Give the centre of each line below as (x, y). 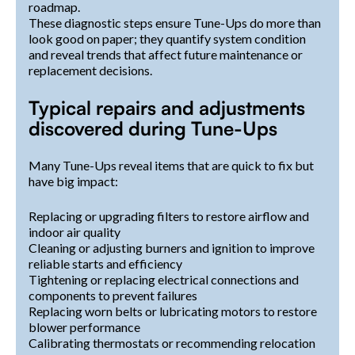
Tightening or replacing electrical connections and (164, 279)
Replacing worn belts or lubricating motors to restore (173, 311)
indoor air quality (74, 231)
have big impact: (73, 181)
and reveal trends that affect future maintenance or (166, 54)
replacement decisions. (90, 70)
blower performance (84, 326)
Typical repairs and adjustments (167, 107)
